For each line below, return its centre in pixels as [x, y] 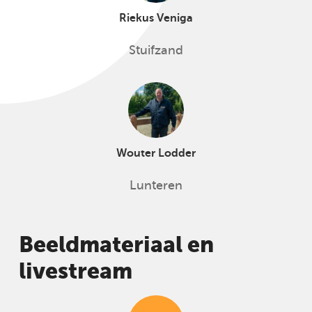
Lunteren [156, 185]
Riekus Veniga [156, 18]
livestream [75, 271]
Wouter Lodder [156, 153]
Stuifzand [156, 50]
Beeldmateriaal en [116, 244]
